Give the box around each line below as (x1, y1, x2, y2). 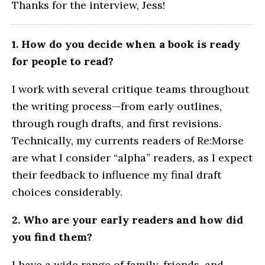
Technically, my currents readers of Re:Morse (12, 134, 244, 148)
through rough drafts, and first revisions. (12, 117, 221, 131)
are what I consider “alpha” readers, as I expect (12, 151, 253, 165)
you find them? (12, 230, 92, 244)
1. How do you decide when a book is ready (12, 37, 240, 51)
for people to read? (12, 54, 114, 69)
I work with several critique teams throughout (12, 82, 249, 96)
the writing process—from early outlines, (12, 99, 222, 114)
